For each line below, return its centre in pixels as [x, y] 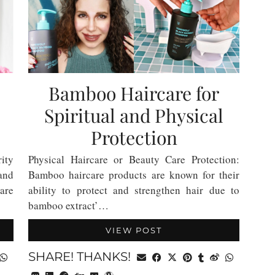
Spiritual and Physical [134, 115]
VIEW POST [134, 230]
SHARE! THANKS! [81, 257]
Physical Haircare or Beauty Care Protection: [134, 159]
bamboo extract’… [68, 205]
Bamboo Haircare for [134, 93]
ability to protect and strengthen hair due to [134, 190]
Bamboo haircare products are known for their [134, 175]
